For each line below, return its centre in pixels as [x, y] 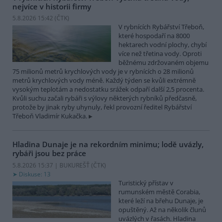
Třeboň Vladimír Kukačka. [50, 116]
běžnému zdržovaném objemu [164, 63]
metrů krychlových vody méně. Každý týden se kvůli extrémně [104, 81]
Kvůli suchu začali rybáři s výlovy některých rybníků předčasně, [105, 98]
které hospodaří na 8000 [154, 36]
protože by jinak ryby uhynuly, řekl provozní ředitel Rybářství [102, 107]
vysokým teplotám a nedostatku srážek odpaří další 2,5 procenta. [108, 89]
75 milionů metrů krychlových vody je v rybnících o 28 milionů [103, 72]
